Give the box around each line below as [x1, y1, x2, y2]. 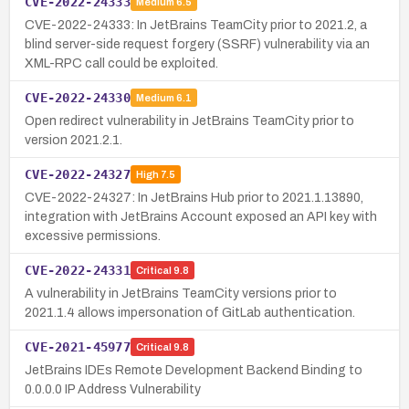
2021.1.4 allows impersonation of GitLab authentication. [25, 305, 355, 320]
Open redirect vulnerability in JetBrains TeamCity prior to [25, 113, 354, 128]
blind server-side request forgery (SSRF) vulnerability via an [25, 37, 370, 51]
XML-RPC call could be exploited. [25, 56, 218, 70]
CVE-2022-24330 [25, 89, 131, 105]
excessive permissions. [25, 228, 161, 243]
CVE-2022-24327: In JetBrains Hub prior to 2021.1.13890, [25, 190, 363, 204]
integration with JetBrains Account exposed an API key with [25, 209, 377, 224]
